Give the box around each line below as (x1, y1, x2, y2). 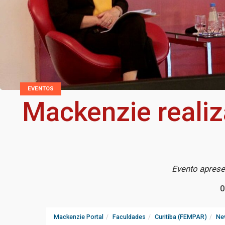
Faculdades (113, 213, 146, 221)
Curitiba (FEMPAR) (155, 213, 207, 221)
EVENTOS (28, 85, 54, 92)
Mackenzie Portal (54, 213, 103, 221)
